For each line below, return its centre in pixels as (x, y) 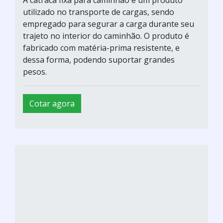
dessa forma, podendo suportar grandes (99, 59)
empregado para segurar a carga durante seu (109, 24)
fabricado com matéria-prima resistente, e (101, 48)
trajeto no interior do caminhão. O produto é (106, 36)
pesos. (35, 71)
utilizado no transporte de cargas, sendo (99, 12)
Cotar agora (52, 103)
